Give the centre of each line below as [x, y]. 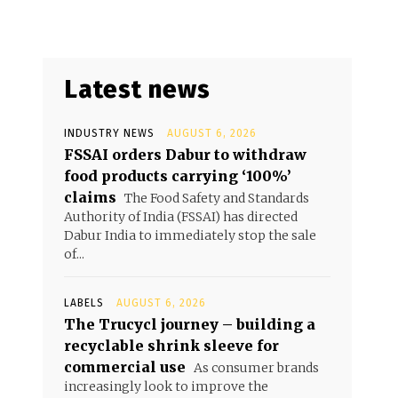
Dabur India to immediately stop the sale [190, 236]
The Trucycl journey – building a [190, 325]
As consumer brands [255, 368]
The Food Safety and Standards [215, 199]
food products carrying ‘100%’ [178, 176]
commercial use [125, 367]
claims [90, 198]
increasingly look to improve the [166, 387]
